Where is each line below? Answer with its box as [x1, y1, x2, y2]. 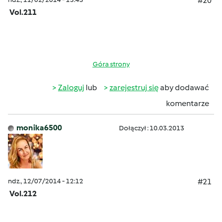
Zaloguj [58, 83, 84, 92]
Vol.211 [9, 7, 37, 17]
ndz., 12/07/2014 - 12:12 [8, 177, 83, 185]
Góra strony [92, 60, 130, 68]
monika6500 [16, 123, 62, 132]
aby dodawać [159, 83, 209, 92]
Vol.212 [9, 189, 37, 198]
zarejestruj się [110, 83, 159, 92]
